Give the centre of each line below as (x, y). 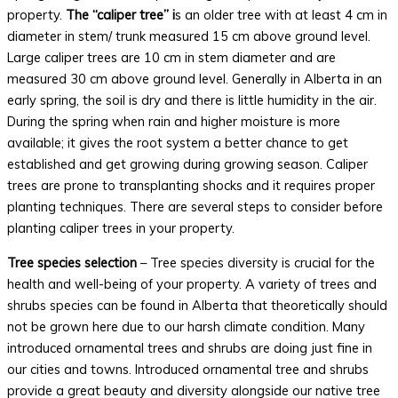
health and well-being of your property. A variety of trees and (192, 284)
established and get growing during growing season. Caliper (187, 164)
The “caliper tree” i (120, 15)
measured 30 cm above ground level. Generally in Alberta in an (195, 79)
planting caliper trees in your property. (121, 228)
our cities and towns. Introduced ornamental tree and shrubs (188, 370)
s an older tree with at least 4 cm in (281, 15)
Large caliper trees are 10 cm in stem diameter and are (171, 58)
